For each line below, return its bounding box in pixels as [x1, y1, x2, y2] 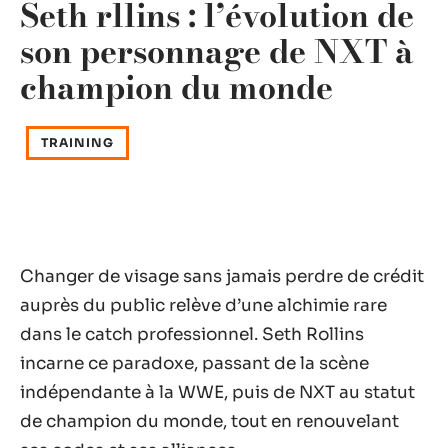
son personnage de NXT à [20, 27, 414, 76]
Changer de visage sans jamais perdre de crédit [20, 266, 424, 287]
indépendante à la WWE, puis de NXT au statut [20, 382, 415, 403]
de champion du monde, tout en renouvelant [20, 411, 399, 432]
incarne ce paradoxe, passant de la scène [20, 353, 369, 374]
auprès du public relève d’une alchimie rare [20, 295, 387, 316]
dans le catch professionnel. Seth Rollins [20, 324, 364, 345]
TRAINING [41, 135, 114, 150]
